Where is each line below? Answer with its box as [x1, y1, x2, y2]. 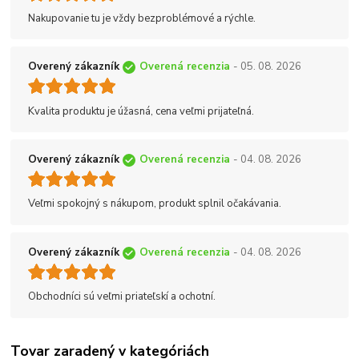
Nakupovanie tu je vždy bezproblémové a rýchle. [28, 10, 256, 26]
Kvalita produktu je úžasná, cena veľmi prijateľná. [28, 103, 254, 119]
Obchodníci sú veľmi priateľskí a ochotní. [28, 289, 216, 305]
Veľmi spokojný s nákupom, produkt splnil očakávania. [28, 196, 281, 212]
